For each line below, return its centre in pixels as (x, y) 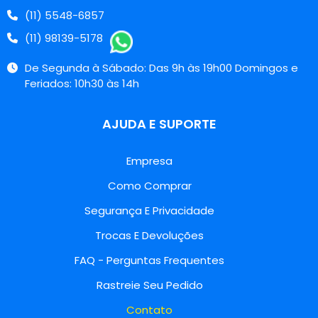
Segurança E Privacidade (149, 211)
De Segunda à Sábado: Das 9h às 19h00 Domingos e (161, 68)
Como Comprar (149, 186)
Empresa (149, 161)
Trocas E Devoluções (149, 236)
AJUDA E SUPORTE (159, 124)
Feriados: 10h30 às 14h (82, 84)
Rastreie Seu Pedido (149, 285)
